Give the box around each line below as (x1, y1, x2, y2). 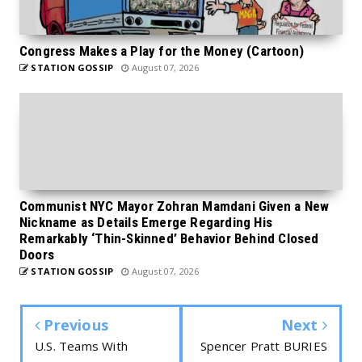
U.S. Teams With (35, 337, 128, 354)
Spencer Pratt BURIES (200, 337, 327, 354)
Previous (40, 314, 109, 335)
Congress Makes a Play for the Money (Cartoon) (19, 42, 304, 59)
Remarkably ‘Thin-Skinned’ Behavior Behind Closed (19, 229, 319, 246)
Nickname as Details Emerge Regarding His (19, 213, 273, 230)
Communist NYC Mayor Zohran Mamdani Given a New (19, 197, 330, 214)
